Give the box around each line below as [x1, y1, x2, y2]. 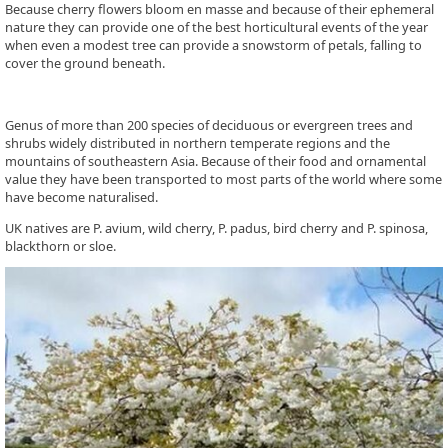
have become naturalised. [5, 187, 158, 206]
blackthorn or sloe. [5, 236, 116, 255]
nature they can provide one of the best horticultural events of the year [5, 18, 428, 37]
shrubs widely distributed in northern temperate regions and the [5, 133, 390, 152]
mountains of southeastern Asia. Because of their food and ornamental [5, 151, 426, 170]
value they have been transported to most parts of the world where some [5, 169, 442, 188]
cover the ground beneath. [5, 54, 165, 73]
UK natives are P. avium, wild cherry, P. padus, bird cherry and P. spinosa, [5, 218, 428, 237]
